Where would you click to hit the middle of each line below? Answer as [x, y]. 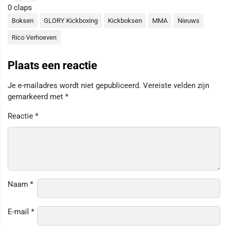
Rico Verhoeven [34, 37]
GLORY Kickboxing [71, 20]
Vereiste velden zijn [176, 85]
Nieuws [189, 20]
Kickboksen [125, 20]
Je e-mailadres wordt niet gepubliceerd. [74, 85]
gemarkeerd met [36, 96]
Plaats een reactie [52, 65]
